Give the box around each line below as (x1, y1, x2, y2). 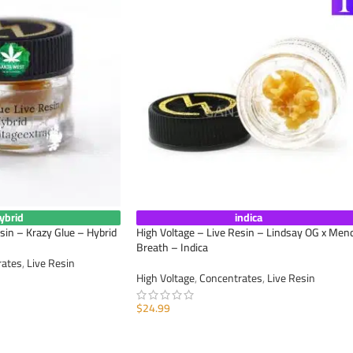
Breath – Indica (136, 237, 208, 258)
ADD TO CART (146, 323, 206, 343)
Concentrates (199, 268, 262, 289)
